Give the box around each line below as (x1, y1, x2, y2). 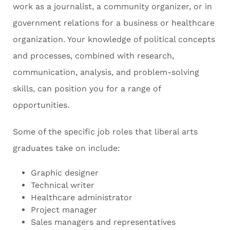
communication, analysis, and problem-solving (13, 67, 199, 78)
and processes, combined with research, (13, 51, 174, 61)
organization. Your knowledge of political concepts (13, 34, 215, 45)
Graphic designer (31, 168, 99, 178)
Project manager (31, 205, 97, 215)
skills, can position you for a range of (13, 84, 161, 94)
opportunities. (13, 100, 69, 110)
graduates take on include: (13, 143, 120, 154)
